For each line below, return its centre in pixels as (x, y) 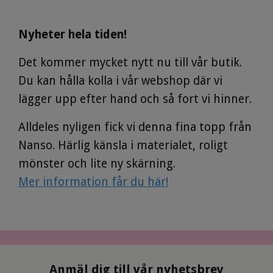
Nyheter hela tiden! (73, 34)
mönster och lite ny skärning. (97, 163)
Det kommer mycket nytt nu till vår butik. (130, 62)
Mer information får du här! (93, 182)
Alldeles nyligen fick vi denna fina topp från (135, 127)
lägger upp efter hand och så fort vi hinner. (135, 99)
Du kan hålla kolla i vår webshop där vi (120, 80)
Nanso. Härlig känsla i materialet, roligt (123, 145)
